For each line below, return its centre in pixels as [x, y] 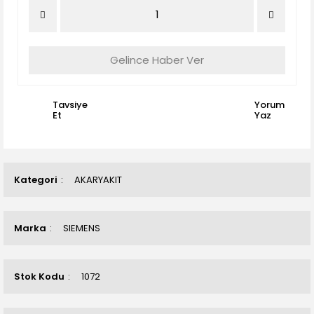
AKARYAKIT [98, 180]
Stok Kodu [39, 277]
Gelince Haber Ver [157, 60]
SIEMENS [82, 228]
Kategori [36, 180]
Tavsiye [70, 105]
